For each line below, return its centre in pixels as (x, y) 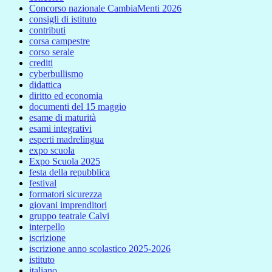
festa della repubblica (70, 172)
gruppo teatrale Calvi (69, 216)
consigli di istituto (63, 19)
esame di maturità (63, 118)
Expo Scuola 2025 (65, 161)
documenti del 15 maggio (78, 107)
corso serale (52, 52)
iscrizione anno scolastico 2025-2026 (100, 249)
